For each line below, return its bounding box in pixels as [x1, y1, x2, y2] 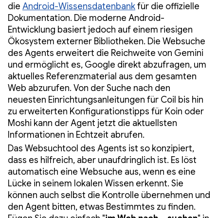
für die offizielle [135, 1, 200, 12]
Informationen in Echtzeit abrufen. [8, 129, 145, 141]
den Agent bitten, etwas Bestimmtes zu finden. [8, 201, 196, 213]
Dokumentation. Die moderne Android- [8, 13, 164, 24]
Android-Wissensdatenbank [22, 1, 135, 12]
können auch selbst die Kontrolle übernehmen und [8, 190, 210, 201]
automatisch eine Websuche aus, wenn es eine [8, 166, 196, 178]
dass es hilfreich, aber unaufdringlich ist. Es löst [8, 155, 197, 166]
